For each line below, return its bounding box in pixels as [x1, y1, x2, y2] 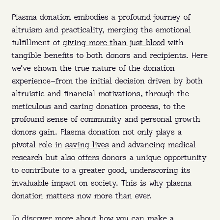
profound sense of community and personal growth [12, 116, 200, 124]
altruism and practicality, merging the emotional [12, 27, 191, 34]
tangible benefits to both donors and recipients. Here [12, 52, 208, 60]
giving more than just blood [63, 39, 165, 47]
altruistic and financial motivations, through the [12, 90, 189, 98]
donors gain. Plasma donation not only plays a [12, 129, 182, 137]
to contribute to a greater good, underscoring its [12, 167, 191, 175]
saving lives [65, 141, 109, 149]
